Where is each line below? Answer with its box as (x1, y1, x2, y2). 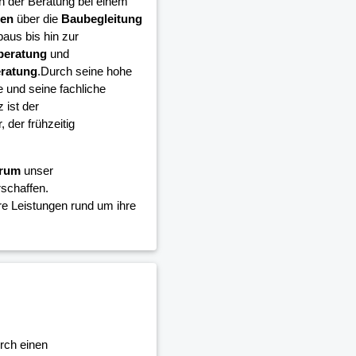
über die (13, 12, 61, 26)
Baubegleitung (60, 12, 142, 26)
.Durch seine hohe (37, 64, 132, 79)
